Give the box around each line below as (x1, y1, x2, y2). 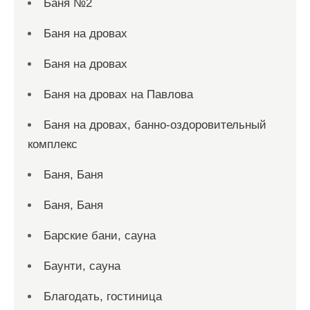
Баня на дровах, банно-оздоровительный (44, 118, 266, 131)
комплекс (28, 137, 77, 151)
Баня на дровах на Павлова (44, 87, 193, 101)
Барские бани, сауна (44, 228, 156, 242)
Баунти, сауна (44, 259, 120, 273)
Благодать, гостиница (44, 289, 162, 303)
